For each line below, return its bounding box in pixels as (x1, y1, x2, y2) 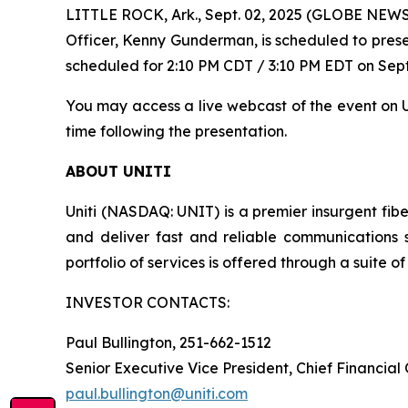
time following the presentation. (66, 122, 287, 140)
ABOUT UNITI (66, 162, 171, 180)
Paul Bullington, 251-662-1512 (66, 333, 271, 352)
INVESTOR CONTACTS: (66, 293, 229, 311)
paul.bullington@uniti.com (66, 384, 248, 403)
